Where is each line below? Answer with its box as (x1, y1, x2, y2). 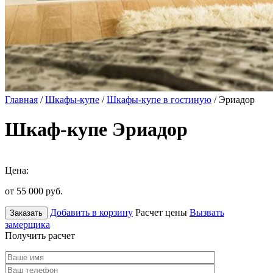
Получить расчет (5, 230, 75, 241)
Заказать (10, 208, 43, 218)
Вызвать (190, 207, 224, 218)
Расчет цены (135, 207, 187, 218)
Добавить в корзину (50, 207, 133, 218)
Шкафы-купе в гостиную (107, 94, 211, 105)
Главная (5, 94, 38, 105)
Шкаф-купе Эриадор (5, 118, 188, 141)
